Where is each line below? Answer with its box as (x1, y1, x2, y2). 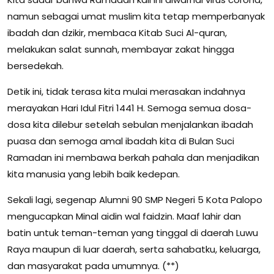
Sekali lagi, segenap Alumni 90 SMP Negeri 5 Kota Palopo (7, 193, 262, 207)
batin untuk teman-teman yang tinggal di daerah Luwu (7, 226, 258, 240)
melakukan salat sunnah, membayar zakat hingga (7, 43, 234, 56)
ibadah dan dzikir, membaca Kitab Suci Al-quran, (7, 26, 227, 40)
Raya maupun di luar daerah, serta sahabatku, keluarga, (7, 243, 261, 256)
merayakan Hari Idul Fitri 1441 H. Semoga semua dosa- (7, 102, 251, 115)
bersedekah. (7, 59, 64, 73)
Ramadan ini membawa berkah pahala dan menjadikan (7, 151, 259, 165)
